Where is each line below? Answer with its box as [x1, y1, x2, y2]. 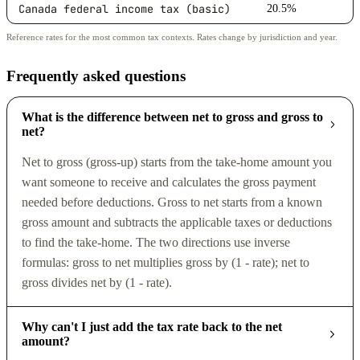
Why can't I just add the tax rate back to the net [21, 320, 282, 334]
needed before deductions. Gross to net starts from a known [21, 194, 322, 209]
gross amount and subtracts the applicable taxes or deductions [21, 215, 332, 229]
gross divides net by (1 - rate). [21, 275, 172, 289]
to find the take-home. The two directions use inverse [21, 235, 290, 249]
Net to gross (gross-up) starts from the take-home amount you [21, 154, 332, 169]
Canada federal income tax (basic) [18, 2, 231, 17]
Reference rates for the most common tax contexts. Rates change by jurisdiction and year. [6, 31, 337, 42]
